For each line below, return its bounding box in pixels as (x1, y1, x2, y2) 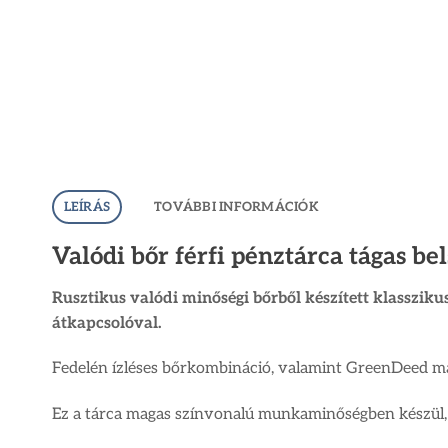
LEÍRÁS (63, 198, 111, 215)
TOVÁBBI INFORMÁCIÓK (154, 198, 318, 215)
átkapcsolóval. (52, 313, 162, 333)
